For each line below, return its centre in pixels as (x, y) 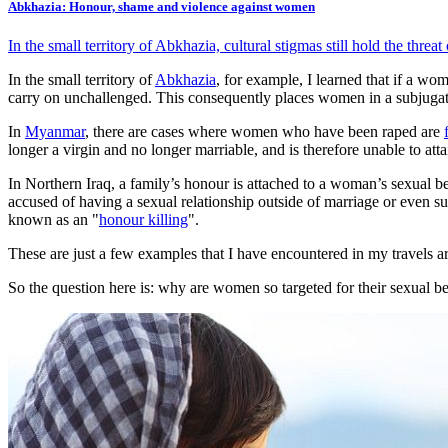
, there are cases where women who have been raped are (264, 132)
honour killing (143, 220)
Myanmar (55, 132)
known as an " (53, 220)
